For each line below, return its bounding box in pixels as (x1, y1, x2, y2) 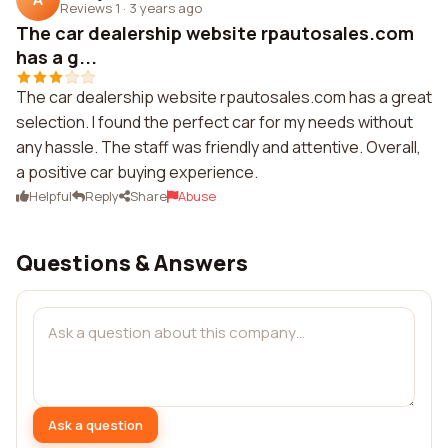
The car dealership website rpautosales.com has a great (16, 86, 432, 108)
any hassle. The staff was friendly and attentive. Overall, (16, 136, 421, 158)
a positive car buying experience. (16, 161, 258, 183)
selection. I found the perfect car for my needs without (16, 111, 413, 133)
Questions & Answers (16, 248, 248, 278)
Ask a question (48, 415, 143, 434)
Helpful (29, 187, 72, 205)
